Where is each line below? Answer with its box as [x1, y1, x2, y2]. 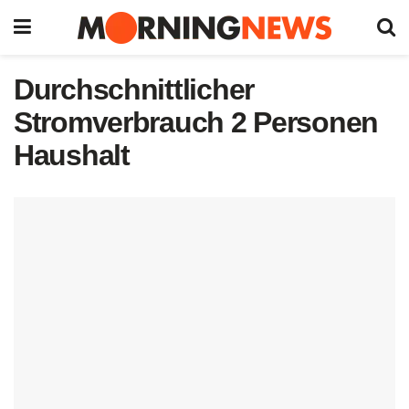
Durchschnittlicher [14, 73, 254, 106]
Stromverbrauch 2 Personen [14, 106, 378, 139]
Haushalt [14, 139, 130, 172]
